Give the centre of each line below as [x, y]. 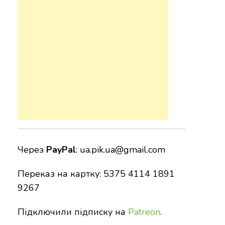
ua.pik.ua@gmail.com [122, 150]
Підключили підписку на [73, 212]
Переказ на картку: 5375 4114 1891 [96, 174]
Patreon [144, 212]
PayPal [61, 150]
